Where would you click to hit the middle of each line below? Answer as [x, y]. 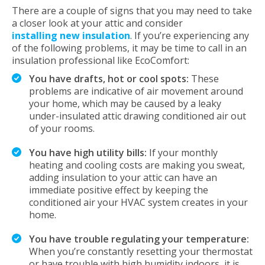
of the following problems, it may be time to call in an [129, 48]
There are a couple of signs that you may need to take [132, 11]
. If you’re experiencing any [190, 35]
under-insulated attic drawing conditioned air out [138, 116]
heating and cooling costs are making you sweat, [137, 165]
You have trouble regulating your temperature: [139, 239]
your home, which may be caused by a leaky [125, 104]
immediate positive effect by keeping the [119, 190]
